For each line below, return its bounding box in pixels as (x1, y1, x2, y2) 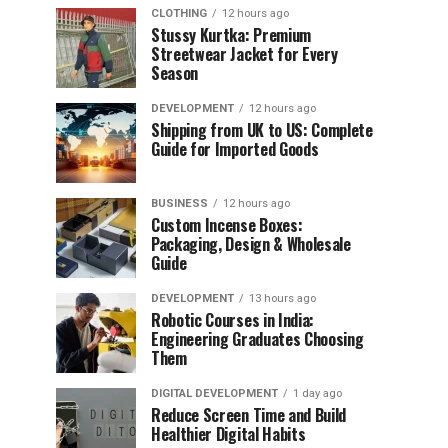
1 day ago (293, 387, 342, 400)
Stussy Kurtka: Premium (151, 23, 311, 47)
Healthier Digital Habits (151, 422, 306, 446)
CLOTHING (151, 7, 207, 20)
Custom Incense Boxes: (151, 213, 303, 237)
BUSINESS (151, 197, 208, 210)
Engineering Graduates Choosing (151, 327, 364, 351)
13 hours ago (249, 292, 316, 305)
